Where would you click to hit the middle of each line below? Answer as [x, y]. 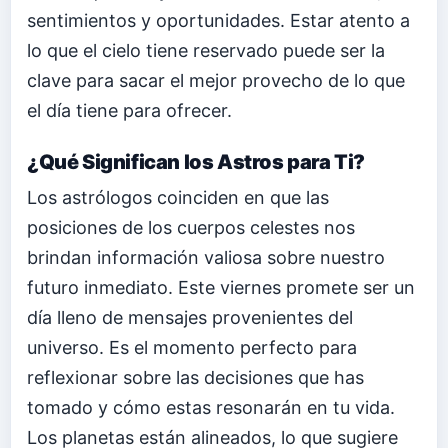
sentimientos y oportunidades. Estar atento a [218, 20]
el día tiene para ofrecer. [129, 110]
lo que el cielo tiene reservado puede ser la [206, 50]
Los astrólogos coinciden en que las [178, 197]
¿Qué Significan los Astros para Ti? [196, 161]
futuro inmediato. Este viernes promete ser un [221, 287]
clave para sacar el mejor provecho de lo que [216, 80]
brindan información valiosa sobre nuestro [206, 257]
